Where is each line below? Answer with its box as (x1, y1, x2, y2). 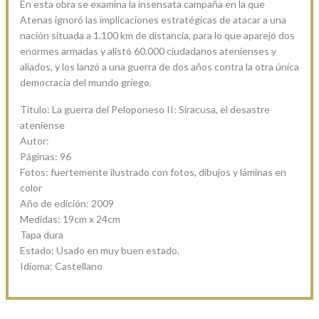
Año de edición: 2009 (20, 197, 114, 209)
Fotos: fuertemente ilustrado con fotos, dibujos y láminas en (20, 165, 286, 178)
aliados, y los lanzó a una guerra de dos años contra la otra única (20, 60, 299, 73)
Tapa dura (20, 228, 63, 241)
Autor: (20, 134, 49, 147)
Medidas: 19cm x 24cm (20, 212, 120, 225)
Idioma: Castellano (20, 259, 103, 272)
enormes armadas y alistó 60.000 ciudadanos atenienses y (20, 44, 276, 57)
